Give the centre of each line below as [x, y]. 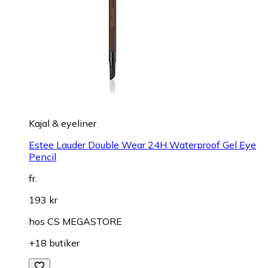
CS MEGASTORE [85, 221]
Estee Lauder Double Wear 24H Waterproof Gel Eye [142, 144]
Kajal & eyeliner [63, 123]
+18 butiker [54, 243]
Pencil [42, 156]
